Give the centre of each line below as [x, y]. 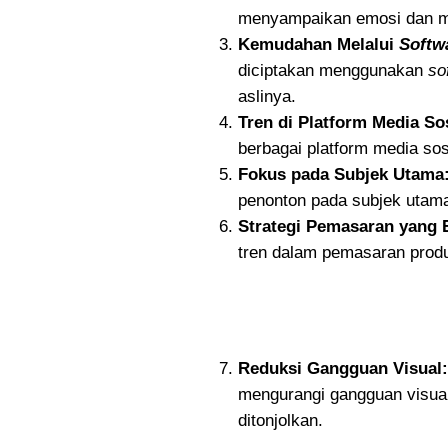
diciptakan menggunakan [333, 70]
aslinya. [267, 96]
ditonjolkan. [280, 420]
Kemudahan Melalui [318, 44]
